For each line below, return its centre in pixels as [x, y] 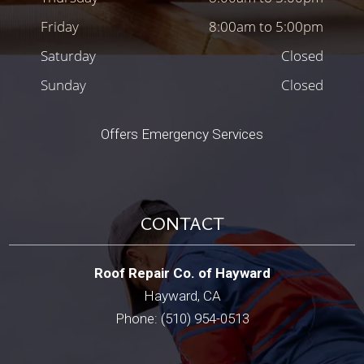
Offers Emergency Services [182, 134]
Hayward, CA [182, 296]
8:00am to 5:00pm [266, 27]
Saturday [68, 56]
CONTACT [182, 223]
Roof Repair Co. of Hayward [182, 273]
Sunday [63, 85]
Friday [60, 27]
